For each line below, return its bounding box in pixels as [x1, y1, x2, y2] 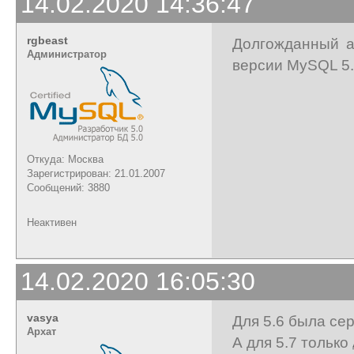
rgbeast [27, 33, 68, 47]
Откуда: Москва [27, 153, 104, 165]
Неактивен [27, 216, 77, 228]
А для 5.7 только [232, 333, 352, 351]
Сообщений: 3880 [27, 181, 110, 194]
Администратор [27, 47, 107, 60]
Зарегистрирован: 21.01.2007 [27, 167, 165, 179]
